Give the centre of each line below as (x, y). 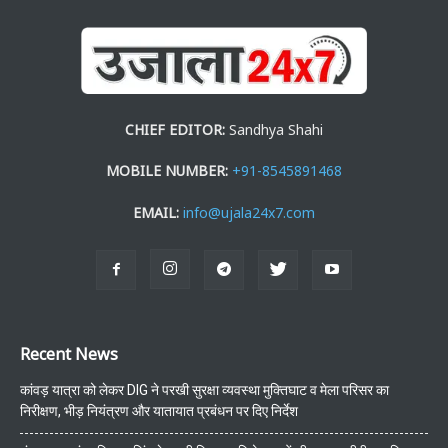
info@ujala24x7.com (249, 212)
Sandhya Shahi (274, 129)
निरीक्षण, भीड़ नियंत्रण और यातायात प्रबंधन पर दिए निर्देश (159, 410)
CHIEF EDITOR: (175, 129)
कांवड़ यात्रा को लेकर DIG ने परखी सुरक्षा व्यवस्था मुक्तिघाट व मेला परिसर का (204, 389)
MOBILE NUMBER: (167, 170)
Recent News (69, 353)
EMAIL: (156, 212)
